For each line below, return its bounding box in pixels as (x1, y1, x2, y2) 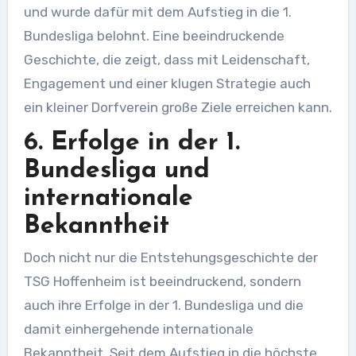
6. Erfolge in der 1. (23, 130, 240, 156)
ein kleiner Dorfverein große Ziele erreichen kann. (23, 99, 332, 115)
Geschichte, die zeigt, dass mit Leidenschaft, (23, 51, 310, 68)
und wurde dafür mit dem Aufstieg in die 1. (23, 3, 292, 20)
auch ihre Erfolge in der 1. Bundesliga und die (23, 297, 304, 314)
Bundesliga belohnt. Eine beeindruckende (23, 27, 284, 44)
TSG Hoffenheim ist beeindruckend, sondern (23, 273, 301, 290)
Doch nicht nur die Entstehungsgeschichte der (23, 250, 318, 266)
